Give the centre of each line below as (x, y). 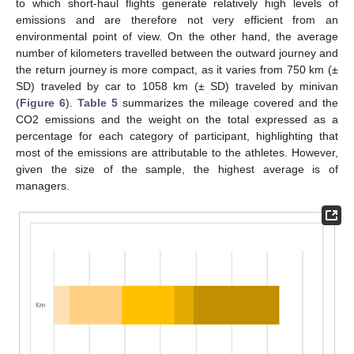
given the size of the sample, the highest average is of (177, 169)
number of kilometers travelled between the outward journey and (177, 53)
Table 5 (98, 102)
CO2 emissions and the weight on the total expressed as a (177, 119)
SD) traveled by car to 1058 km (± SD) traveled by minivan (177, 86)
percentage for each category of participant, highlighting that (177, 136)
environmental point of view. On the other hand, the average (177, 36)
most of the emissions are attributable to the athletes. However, (177, 152)
